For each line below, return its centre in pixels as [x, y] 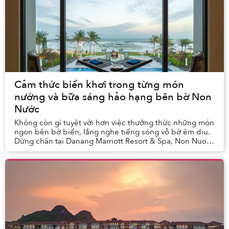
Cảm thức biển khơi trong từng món [99, 85]
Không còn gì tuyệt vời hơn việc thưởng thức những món [114, 123]
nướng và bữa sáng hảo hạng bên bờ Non [113, 97]
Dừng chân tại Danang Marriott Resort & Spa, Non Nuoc [112, 141]
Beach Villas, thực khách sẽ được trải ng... [88, 151]
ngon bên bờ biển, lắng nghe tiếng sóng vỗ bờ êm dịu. [112, 132]
